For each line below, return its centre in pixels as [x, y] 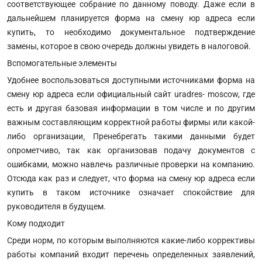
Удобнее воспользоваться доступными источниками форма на [131, 80]
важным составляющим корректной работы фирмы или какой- [131, 122]
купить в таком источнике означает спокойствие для [131, 192]
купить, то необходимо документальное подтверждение [131, 32]
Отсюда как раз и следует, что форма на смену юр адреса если [131, 178]
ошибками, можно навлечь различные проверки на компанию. [131, 164]
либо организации [45, 136]
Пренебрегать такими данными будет [170, 136]
